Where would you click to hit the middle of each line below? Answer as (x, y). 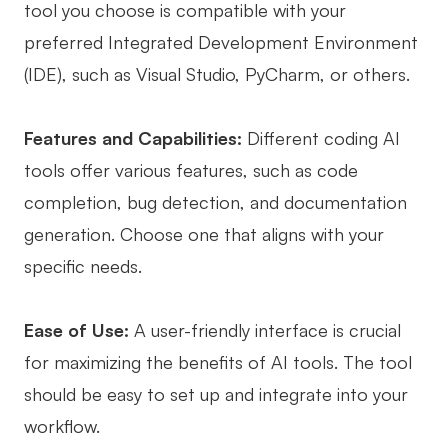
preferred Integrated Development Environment (221, 42)
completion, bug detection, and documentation (215, 202)
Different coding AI (321, 138)
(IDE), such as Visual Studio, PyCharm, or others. (217, 74)
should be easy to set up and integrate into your (216, 394)
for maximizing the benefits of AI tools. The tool (218, 362)
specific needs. (83, 266)
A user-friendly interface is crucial (265, 330)
